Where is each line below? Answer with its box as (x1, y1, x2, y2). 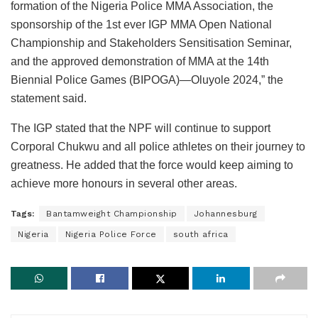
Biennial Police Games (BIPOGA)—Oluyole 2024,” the (11, 73, 283, 86)
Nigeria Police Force (65, 229, 157, 239)
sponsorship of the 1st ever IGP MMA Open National (11, 18, 272, 31)
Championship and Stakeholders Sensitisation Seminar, (11, 36, 292, 49)
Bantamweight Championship (46, 208, 177, 219)
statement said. (11, 92, 87, 104)
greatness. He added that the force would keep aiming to (11, 158, 293, 171)
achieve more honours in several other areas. (11, 177, 237, 190)
